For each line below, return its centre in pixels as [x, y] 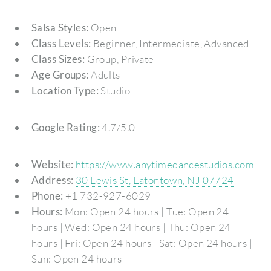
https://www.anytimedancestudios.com [165, 164]
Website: [52, 164]
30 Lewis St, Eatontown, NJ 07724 [155, 180]
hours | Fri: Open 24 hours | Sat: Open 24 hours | [142, 243]
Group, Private [119, 59]
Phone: [47, 195]
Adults [104, 75]
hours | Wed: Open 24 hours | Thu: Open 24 [131, 227]
